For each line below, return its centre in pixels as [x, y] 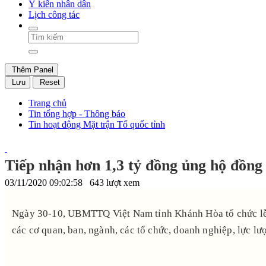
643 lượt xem [115, 182]
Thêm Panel [31, 69]
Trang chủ [47, 103]
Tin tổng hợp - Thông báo [77, 113]
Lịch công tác [54, 14]
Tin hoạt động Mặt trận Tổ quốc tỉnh [97, 124]
